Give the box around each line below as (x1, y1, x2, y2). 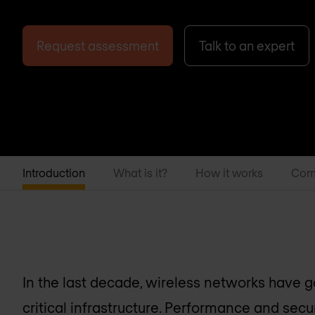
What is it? (113, 166, 167, 179)
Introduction (22, 166, 85, 179)
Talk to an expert (199, 38, 295, 53)
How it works (195, 166, 263, 179)
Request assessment (37, 38, 159, 53)
